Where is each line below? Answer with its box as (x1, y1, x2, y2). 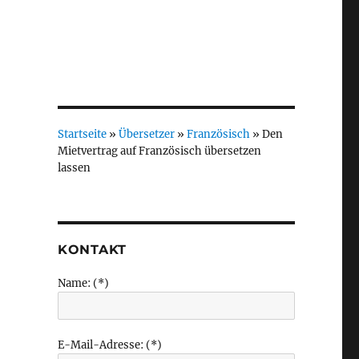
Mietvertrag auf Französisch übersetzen (57, 144, 261, 158)
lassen (57, 161, 91, 175)
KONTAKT (57, 242, 127, 257)
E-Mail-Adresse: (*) (57, 338, 162, 352)
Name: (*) (57, 276, 109, 290)
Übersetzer (118, 127, 175, 141)
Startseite (57, 127, 107, 141)
